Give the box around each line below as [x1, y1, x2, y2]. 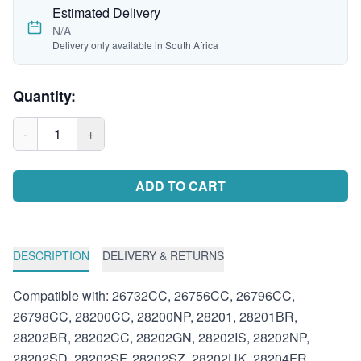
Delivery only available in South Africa [52, 38, 218, 52]
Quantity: [13, 85, 76, 106]
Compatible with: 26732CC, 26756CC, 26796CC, [13, 286, 295, 305]
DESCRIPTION [13, 247, 89, 263]
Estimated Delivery [52, 3, 160, 22]
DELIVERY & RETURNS [102, 247, 224, 263]
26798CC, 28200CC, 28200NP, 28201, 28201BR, [13, 307, 297, 326]
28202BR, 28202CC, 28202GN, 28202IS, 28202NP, [13, 328, 309, 346]
